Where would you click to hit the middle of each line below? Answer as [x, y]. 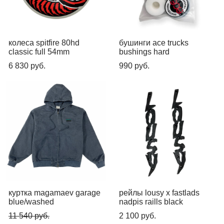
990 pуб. [134, 65]
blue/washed [31, 201]
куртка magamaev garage [54, 192]
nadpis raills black [151, 201]
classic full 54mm [39, 51]
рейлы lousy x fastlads [159, 192]
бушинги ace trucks [154, 42]
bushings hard [144, 51]
